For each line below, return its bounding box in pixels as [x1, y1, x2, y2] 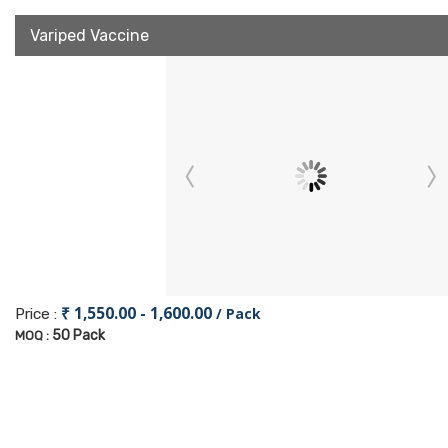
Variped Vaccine [30, 26, 149, 45]
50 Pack [52, 327, 105, 344]
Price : [15, 305, 61, 323]
